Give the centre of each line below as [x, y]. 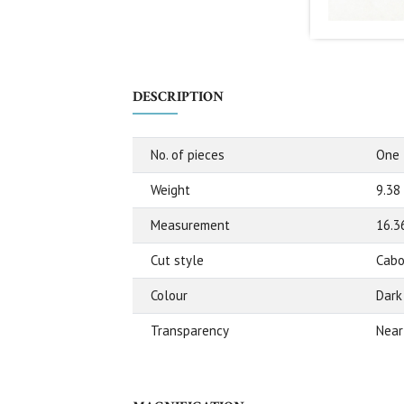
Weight [170, 190]
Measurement [190, 225]
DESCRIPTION [178, 97]
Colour [169, 296]
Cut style [177, 261]
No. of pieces [188, 155]
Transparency [190, 331]
